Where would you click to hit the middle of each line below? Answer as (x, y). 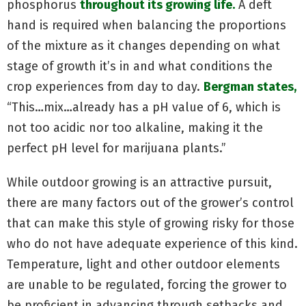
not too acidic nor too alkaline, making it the (135, 127)
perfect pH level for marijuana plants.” (116, 148)
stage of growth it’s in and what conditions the (140, 66)
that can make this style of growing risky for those (151, 223)
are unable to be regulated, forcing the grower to (147, 284)
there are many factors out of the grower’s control (150, 203)
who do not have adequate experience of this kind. (152, 244)
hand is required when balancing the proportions (147, 25)
